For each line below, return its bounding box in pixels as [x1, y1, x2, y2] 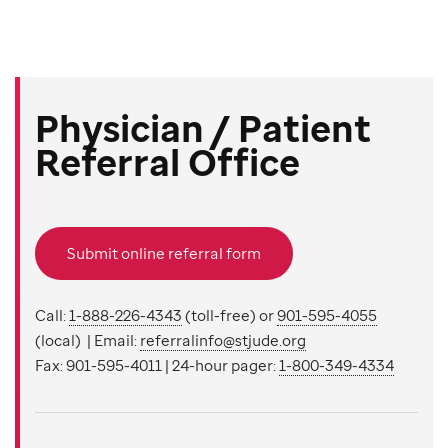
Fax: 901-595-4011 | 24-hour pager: [35, 354, 279, 375]
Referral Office [35, 136, 300, 187]
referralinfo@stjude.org [140, 329, 306, 350]
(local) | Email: [35, 329, 140, 350]
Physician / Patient [35, 102, 371, 153]
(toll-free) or [182, 304, 277, 325]
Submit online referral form [67, 243, 261, 264]
